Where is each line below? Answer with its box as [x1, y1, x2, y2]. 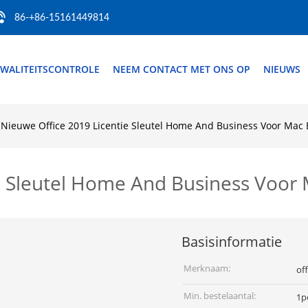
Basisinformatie [181, 232, 282, 251]
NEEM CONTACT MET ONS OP [113, 63, 250, 76]
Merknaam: [184, 262, 230, 274]
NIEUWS [263, 63, 300, 76]
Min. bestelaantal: [184, 289, 256, 302]
